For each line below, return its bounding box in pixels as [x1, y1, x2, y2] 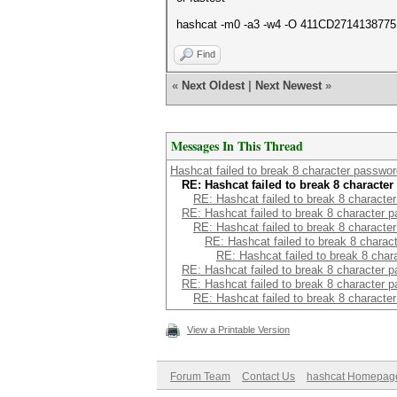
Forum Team [170, 370, 230, 383]
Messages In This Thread [171, 136, 303, 155]
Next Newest [255, 79, 322, 92]
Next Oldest [182, 79, 245, 92]
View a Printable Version [187, 324, 290, 335]
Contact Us [242, 370, 295, 383]
